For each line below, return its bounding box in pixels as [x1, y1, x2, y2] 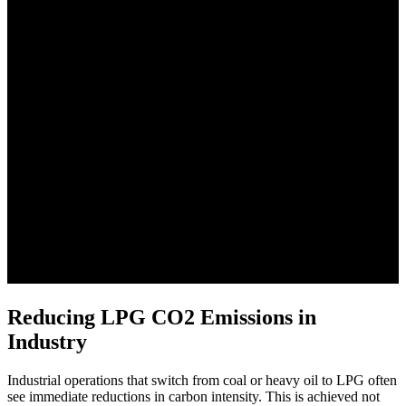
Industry [7, 330, 87, 354]
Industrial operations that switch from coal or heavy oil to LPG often [7, 372, 397, 389]
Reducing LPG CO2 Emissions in [7, 305, 316, 330]
